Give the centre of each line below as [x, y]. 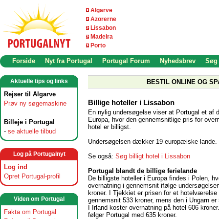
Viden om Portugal [39, 199]
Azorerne [103, 19]
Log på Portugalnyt [39, 154]
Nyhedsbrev [178, 61]
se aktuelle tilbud [32, 131]
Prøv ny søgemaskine [35, 103]
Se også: [102, 156]
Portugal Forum [126, 61]
